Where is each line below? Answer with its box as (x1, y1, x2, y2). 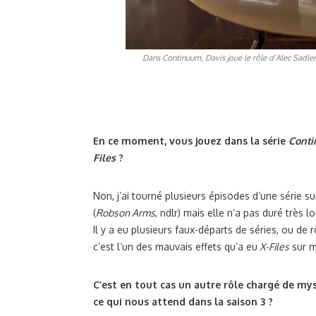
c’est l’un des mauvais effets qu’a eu (93, 241, 257, 253)
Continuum (162, 52, 202, 63)
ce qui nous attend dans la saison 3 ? (93, 296, 273, 308)
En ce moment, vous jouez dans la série (93, 135, 288, 147)
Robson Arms (96, 207, 155, 219)
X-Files (257, 241, 289, 253)
